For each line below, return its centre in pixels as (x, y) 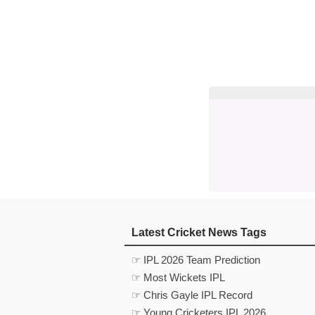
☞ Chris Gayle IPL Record (192, 295)
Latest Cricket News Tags (199, 232)
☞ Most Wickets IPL (178, 277)
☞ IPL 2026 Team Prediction (196, 260)
